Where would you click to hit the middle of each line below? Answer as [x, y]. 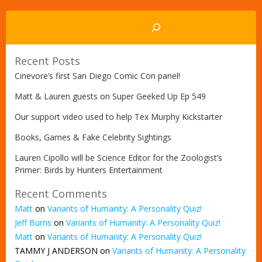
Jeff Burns [33, 222]
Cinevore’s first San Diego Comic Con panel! [97, 75]
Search [20, 17]
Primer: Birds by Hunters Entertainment [89, 170]
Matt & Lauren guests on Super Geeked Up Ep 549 [110, 96]
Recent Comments [61, 193]
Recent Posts [47, 61]
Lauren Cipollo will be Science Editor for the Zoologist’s [118, 157]
